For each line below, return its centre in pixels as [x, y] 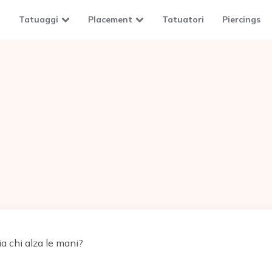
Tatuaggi [39, 19]
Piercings [241, 19]
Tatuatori [183, 19]
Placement [110, 19]
